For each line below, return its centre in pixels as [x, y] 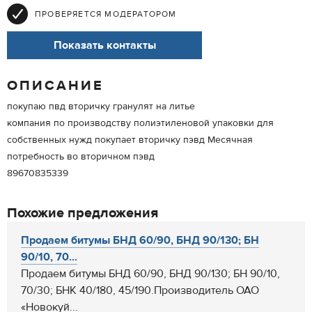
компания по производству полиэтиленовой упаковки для [140, 123]
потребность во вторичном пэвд [81, 157]
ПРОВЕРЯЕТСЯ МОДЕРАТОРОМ [106, 14]
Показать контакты [104, 45]
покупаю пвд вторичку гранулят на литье [101, 107]
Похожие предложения [83, 213]
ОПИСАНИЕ [55, 85]
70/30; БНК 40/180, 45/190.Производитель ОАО [140, 290]
